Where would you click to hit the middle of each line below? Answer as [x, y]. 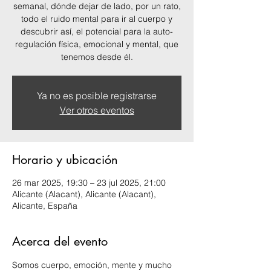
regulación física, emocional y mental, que [97, 44]
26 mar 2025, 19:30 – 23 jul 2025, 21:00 [89, 183]
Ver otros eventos [97, 110]
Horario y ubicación [65, 160]
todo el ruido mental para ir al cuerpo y [97, 19]
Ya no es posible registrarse [97, 96]
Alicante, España [45, 206]
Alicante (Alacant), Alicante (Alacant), [84, 194]
